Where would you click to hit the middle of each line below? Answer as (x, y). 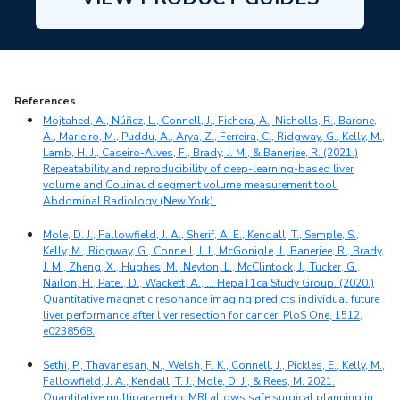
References (45, 101)
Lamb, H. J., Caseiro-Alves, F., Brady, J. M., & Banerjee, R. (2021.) (200, 153)
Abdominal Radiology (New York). (129, 201)
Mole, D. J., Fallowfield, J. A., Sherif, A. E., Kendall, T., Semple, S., (201, 235)
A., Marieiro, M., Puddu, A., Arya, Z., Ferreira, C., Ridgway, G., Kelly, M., (214, 137)
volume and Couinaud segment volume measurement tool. (191, 185)
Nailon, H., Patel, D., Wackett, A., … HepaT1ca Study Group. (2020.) (208, 283)
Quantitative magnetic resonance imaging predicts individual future (211, 300)
